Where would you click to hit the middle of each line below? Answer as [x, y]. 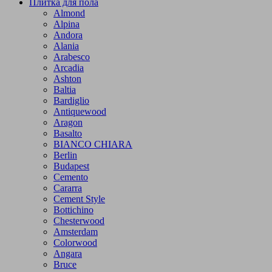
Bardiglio [71, 100]
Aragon [68, 122]
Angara [68, 253]
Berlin [65, 155]
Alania [66, 46]
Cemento [71, 177]
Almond [69, 13]
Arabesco [72, 56]
